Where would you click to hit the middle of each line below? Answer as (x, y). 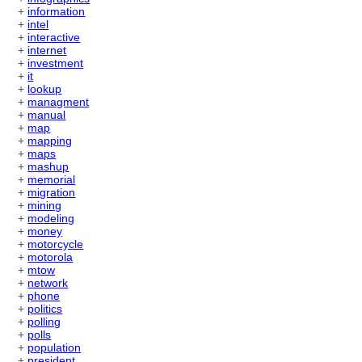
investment (56, 63)
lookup (45, 89)
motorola (51, 257)
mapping (50, 141)
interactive (54, 38)
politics (45, 309)
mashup (48, 167)
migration (52, 193)
